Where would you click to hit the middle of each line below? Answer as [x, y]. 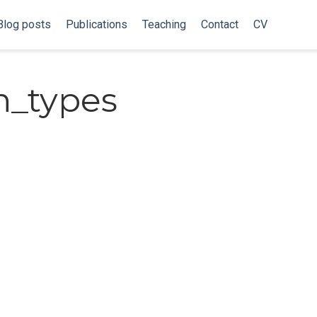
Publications [96, 24]
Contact [219, 24]
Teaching [164, 24]
